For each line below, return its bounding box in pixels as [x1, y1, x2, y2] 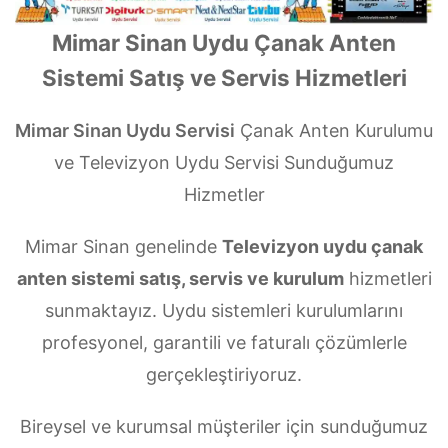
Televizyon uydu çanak [222, 235, 423, 257]
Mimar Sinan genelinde [25, 235, 222, 257]
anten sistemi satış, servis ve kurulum [16, 267, 344, 289]
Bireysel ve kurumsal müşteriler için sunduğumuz [20, 415, 428, 437]
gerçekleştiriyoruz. [146, 363, 302, 385]
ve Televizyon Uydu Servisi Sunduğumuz [54, 151, 394, 173]
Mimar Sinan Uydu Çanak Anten [52, 28, 396, 56]
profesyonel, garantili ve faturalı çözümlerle [41, 331, 407, 353]
